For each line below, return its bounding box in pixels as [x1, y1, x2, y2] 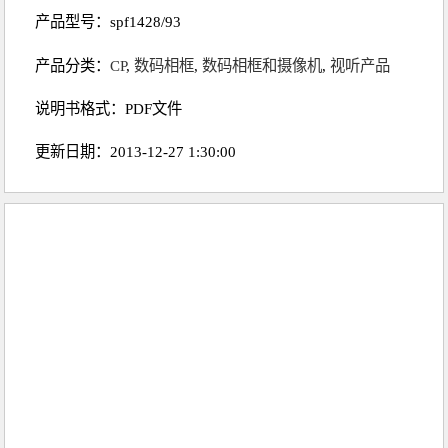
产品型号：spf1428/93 [35, 13, 182, 31]
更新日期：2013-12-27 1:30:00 [35, 143, 237, 161]
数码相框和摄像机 [202, 56, 323, 74]
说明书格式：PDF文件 [35, 99, 183, 117]
